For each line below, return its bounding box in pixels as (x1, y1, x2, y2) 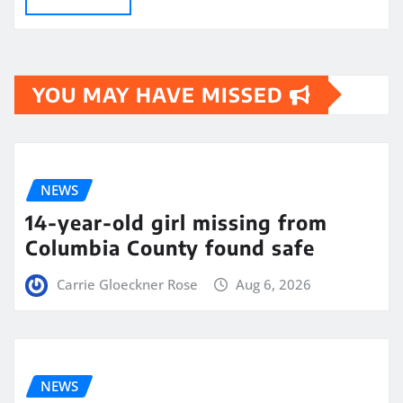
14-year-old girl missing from (25, 210, 327, 236)
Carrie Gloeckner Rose (56, 275, 198, 294)
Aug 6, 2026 (236, 275, 312, 294)
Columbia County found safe (25, 235, 315, 261)
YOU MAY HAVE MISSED (32, 81, 290, 107)
